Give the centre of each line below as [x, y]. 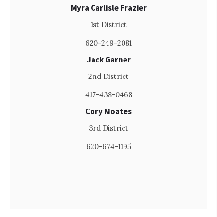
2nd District [108, 77]
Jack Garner [108, 60]
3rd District [108, 128]
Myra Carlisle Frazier [108, 8]
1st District [108, 25]
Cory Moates [108, 112]
